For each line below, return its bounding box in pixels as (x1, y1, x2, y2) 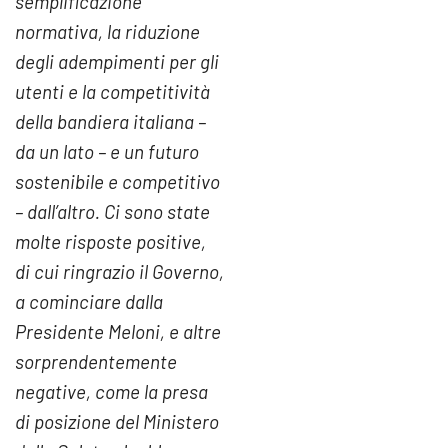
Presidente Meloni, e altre (15, 320, 221, 344)
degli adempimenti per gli (15, 50, 219, 74)
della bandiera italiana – (15, 110, 206, 134)
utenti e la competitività (15, 80, 209, 104)
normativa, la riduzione (15, 20, 200, 44)
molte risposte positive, (15, 230, 206, 254)
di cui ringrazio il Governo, (15, 260, 224, 284)
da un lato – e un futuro (15, 140, 199, 164)
